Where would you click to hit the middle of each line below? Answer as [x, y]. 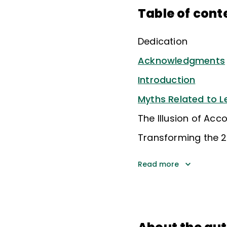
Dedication [163, 41]
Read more [158, 164]
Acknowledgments [181, 60]
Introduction [167, 80]
